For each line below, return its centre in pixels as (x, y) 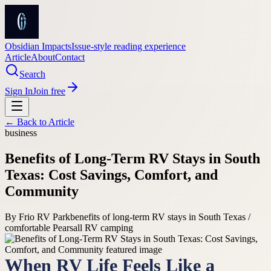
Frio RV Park (44, 217)
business (21, 133)
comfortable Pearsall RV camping (69, 227)
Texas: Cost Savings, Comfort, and (111, 175)
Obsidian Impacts (38, 46)
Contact (70, 57)
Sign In (19, 91)
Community (42, 191)
